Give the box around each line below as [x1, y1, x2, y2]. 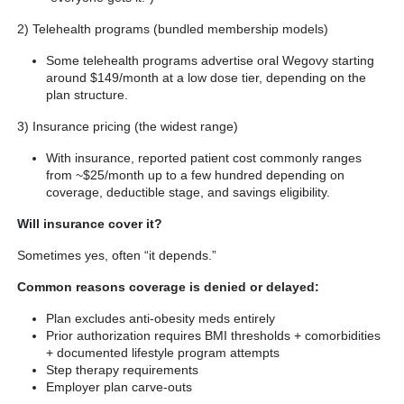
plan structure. [46, 87, 128, 103]
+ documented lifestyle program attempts [46, 345, 280, 361]
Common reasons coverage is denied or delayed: [17, 280, 319, 295]
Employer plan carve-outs [46, 380, 192, 395]
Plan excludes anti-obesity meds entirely [46, 311, 275, 326]
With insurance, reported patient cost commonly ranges [46, 151, 362, 166]
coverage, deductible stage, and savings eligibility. [46, 185, 330, 200]
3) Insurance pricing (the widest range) [17, 119, 238, 134]
